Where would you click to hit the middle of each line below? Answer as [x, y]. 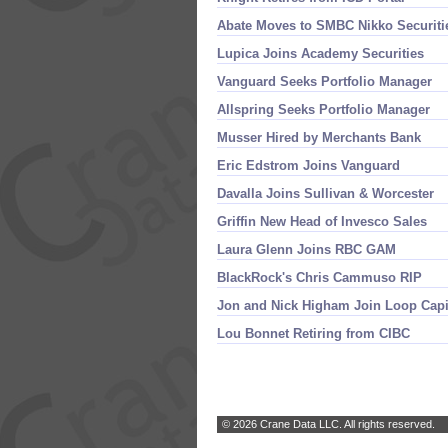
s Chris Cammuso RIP [353, 277]
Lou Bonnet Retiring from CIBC [313, 333]
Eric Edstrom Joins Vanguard [308, 165]
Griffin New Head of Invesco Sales [322, 221]
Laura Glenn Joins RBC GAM [306, 249]
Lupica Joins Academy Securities [320, 53]
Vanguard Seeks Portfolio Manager [324, 81]
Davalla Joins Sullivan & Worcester [325, 193]
